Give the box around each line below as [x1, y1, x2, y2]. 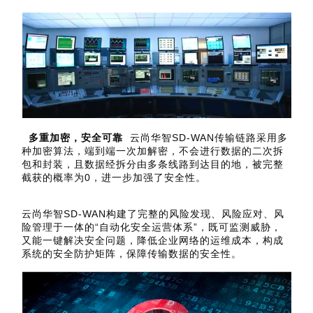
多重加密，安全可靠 [22, 131, 131, 143]
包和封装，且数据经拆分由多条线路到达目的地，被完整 [22, 158, 284, 170]
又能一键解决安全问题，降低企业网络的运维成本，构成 [22, 235, 284, 247]
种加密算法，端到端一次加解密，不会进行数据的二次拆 [22, 145, 284, 156]
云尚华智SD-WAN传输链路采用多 [130, 131, 289, 143]
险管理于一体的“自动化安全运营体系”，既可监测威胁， [22, 221, 282, 233]
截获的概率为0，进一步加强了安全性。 [22, 171, 207, 183]
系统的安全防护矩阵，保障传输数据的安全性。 [22, 248, 242, 260]
